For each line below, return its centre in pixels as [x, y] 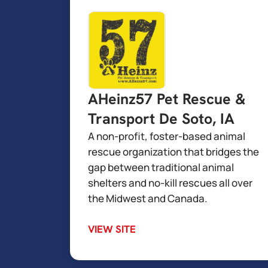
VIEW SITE [112, 229]
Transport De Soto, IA [161, 119]
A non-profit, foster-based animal [167, 136]
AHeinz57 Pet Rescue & [167, 99]
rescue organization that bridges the [173, 152]
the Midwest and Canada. [148, 198]
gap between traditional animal [161, 167]
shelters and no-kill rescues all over [170, 183]
